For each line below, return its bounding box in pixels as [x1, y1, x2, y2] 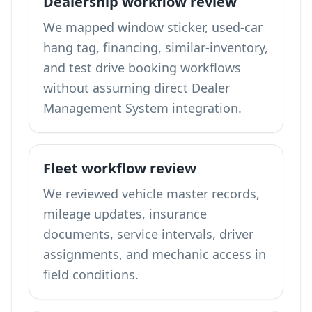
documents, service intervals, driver [43, 226, 253, 242]
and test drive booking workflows [43, 59, 241, 76]
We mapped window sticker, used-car [43, 19, 263, 36]
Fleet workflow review [43, 159, 196, 178]
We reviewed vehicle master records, [43, 185, 260, 202]
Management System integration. [43, 100, 242, 116]
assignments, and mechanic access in [43, 246, 266, 263]
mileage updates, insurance [43, 205, 207, 222]
